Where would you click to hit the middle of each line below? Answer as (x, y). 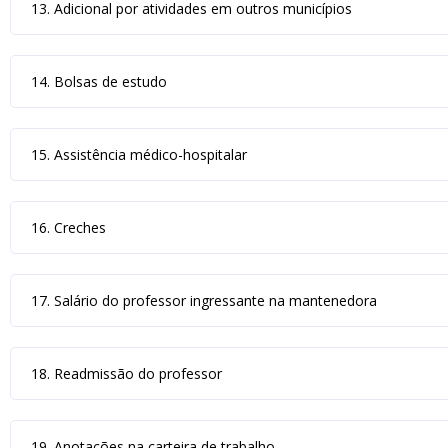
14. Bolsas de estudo (99, 81)
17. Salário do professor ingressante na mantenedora (204, 300)
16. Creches (68, 227)
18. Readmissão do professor (126, 373)
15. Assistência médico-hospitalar (139, 154)
